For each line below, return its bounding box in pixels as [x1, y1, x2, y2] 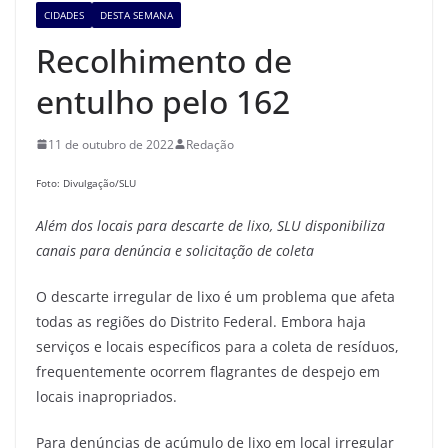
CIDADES [44, 7, 84, 22]
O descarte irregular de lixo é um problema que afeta [36, 286, 395, 306]
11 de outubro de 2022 [48, 135, 174, 153]
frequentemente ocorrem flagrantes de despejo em [36, 361, 380, 381]
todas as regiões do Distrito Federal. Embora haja [36, 311, 366, 331]
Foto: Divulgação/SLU [36, 176, 136, 191]
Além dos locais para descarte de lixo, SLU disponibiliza [36, 215, 385, 235]
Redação [186, 135, 234, 153]
